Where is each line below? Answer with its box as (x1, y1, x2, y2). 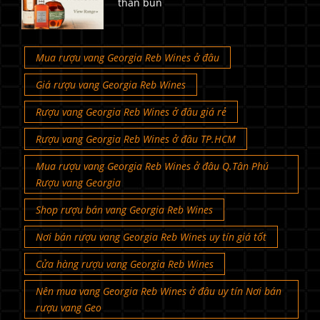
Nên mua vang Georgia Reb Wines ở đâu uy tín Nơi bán (36, 284, 281, 299)
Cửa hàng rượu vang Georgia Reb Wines (36, 257, 214, 271)
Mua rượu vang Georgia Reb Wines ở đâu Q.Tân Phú (36, 159, 269, 174)
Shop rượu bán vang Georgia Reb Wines (36, 203, 213, 217)
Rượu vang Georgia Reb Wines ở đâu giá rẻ (36, 105, 226, 119)
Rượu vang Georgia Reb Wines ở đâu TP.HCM (36, 132, 236, 146)
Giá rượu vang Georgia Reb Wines (36, 78, 186, 92)
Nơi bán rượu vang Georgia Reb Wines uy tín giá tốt (36, 230, 266, 244)
